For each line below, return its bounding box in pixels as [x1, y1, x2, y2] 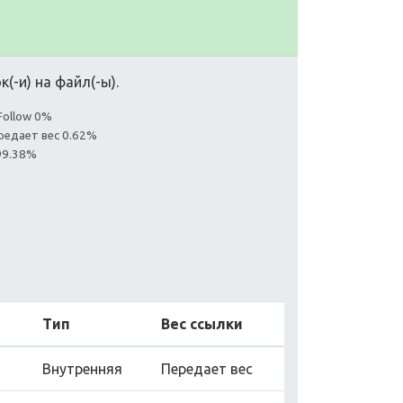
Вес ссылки [161, 315, 243, 332]
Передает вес [161, 360, 253, 377]
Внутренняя [42, 360, 122, 377]
